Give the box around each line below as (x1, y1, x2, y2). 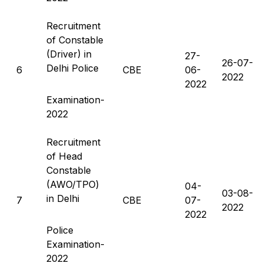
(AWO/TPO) (46, 178, 99, 190)
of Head (46, 150, 82, 162)
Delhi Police (46, 62, 99, 74)
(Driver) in (46, 48, 92, 60)
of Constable (46, 33, 103, 46)
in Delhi (46, 192, 79, 204)
